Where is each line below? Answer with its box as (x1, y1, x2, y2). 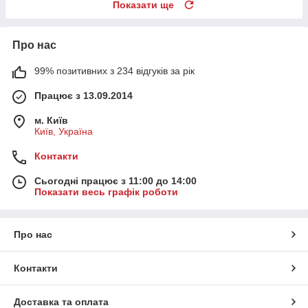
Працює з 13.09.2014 (34, 89, 133, 101)
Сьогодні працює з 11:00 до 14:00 (34, 175, 197, 186)
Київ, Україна (34, 125, 93, 137)
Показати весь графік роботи (34, 186, 178, 197)
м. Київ (34, 114, 68, 126)
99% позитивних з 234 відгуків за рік (34, 65, 195, 76)
